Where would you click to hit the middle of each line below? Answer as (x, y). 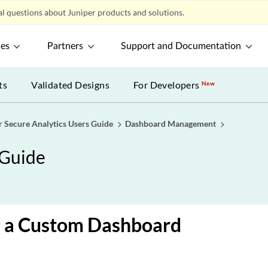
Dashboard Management (170, 124)
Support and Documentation (181, 46)
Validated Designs (71, 85)
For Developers (168, 85)
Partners (66, 46)
